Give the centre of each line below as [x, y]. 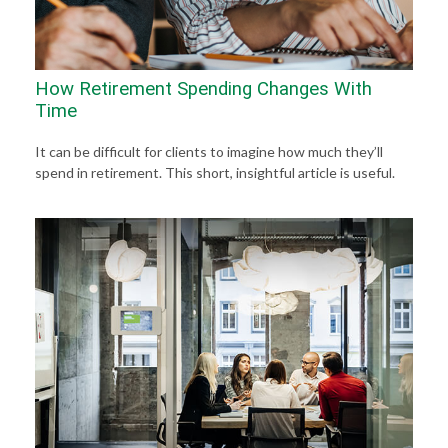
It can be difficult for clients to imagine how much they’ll [209, 151]
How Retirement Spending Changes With [203, 89]
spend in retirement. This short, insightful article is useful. [215, 172]
